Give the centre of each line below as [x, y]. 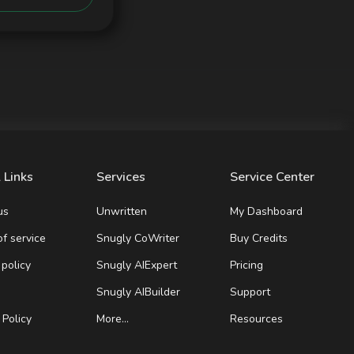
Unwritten [122, 211]
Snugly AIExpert [137, 265]
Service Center [272, 177]
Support [250, 292]
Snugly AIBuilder [138, 292]
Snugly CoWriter [138, 238]
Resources [256, 319]
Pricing [247, 265]
